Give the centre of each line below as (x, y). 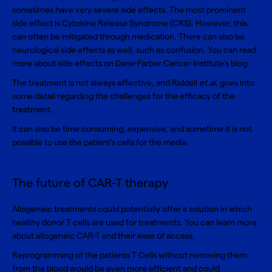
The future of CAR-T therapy (90, 183)
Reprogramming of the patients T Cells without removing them (130, 255)
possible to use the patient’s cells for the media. (101, 142)
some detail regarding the (61, 96)
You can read (232, 50)
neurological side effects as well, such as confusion (108, 50)
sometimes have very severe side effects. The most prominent (129, 10)
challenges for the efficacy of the (172, 96)
